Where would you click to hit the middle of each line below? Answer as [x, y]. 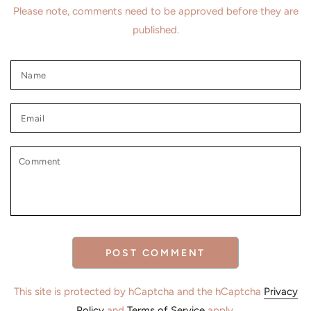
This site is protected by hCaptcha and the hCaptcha [138, 292]
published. [155, 30]
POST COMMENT [155, 253]
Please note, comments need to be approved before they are [155, 11]
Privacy [280, 292]
